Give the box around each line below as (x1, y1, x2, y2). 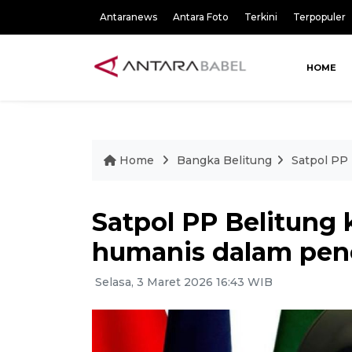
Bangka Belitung (177, 153, 272, 167)
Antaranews (100, 11, 157, 23)
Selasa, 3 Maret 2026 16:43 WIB (92, 275, 273, 289)
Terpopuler (293, 11, 346, 23)
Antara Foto (173, 11, 229, 23)
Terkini (244, 11, 277, 23)
